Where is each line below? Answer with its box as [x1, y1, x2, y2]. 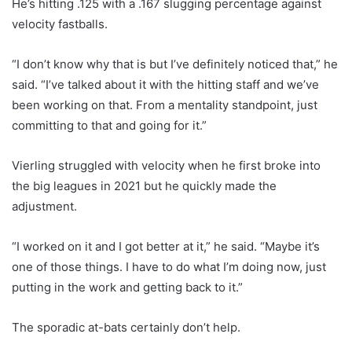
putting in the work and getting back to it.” [12, 280, 243, 295]
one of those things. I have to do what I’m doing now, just [12, 259, 326, 275]
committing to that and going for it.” [12, 118, 207, 134]
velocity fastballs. [12, 16, 108, 32]
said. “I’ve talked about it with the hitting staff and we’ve [12, 77, 319, 93]
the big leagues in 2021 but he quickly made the [12, 178, 277, 194]
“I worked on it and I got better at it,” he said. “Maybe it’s [12, 239, 320, 255]
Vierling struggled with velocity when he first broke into [12, 158, 321, 174]
